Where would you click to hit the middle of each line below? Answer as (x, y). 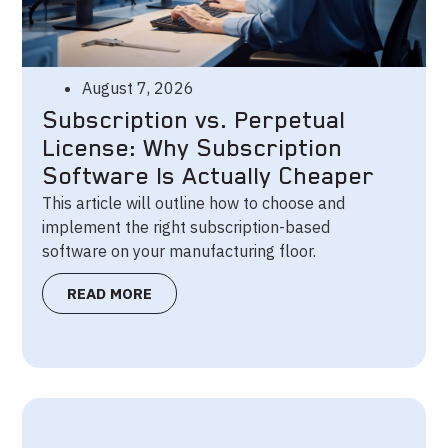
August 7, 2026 (138, 88)
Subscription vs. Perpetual (194, 121)
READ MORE (110, 294)
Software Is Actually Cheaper (208, 177)
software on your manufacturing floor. (179, 251)
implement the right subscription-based (186, 227)
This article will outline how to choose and (194, 203)
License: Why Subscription (192, 149)
